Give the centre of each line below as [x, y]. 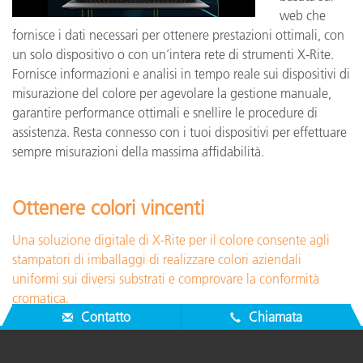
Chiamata [274, 317]
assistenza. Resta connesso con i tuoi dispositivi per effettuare [179, 132]
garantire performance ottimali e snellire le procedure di [165, 113]
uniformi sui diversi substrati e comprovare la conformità [166, 279]
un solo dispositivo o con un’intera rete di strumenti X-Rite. [173, 54]
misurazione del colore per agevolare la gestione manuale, [172, 93]
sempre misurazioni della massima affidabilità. [138, 152]
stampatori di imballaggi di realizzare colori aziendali [157, 259]
